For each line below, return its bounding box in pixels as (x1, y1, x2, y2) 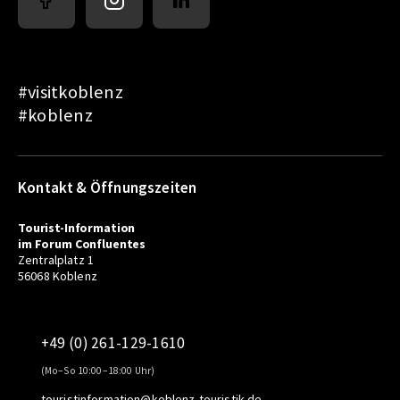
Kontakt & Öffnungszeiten (18, 177, 197, 197)
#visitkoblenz (18, 79, 123, 104)
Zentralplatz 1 (18, 252, 95, 269)
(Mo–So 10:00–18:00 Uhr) (40, 364, 155, 378)
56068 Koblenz (18, 268, 97, 285)
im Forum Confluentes (18, 236, 146, 253)
